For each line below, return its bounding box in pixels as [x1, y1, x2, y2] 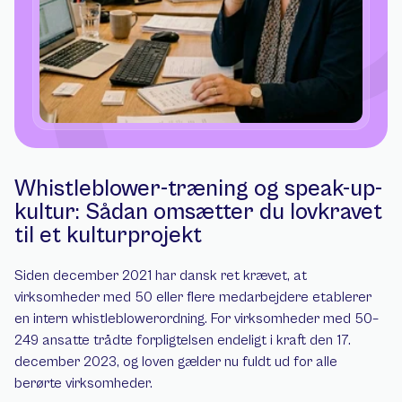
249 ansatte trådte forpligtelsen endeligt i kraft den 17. [14, 332, 351, 348]
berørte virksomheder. [14, 375, 153, 391]
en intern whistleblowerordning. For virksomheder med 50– [14, 310, 379, 327]
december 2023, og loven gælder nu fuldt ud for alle [14, 354, 337, 370]
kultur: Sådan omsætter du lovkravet [14, 198, 382, 225]
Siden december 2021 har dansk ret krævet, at [14, 267, 307, 284]
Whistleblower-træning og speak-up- [14, 175, 382, 202]
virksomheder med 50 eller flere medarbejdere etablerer [14, 289, 371, 305]
